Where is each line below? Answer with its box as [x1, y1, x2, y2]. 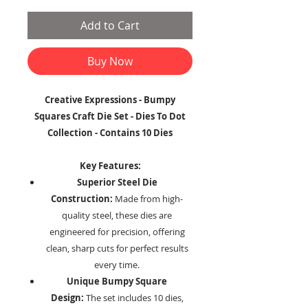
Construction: [51, 192, 113, 206]
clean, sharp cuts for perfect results [45, 242, 188, 255]
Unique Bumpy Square [67, 275, 167, 288]
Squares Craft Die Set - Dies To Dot [34, 110, 186, 123]
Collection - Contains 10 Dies [47, 126, 173, 140]
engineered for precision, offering [49, 225, 185, 239]
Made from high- [113, 192, 183, 206]
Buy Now [87, 54, 133, 69]
